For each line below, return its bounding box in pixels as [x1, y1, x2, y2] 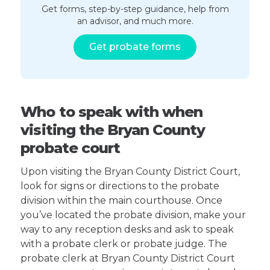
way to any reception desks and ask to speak [20, 224, 234, 235]
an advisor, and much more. [77, 16, 193, 27]
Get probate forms [89, 41, 181, 52]
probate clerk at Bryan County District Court [20, 253, 236, 264]
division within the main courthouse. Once [20, 195, 223, 206]
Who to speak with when [20, 103, 203, 121]
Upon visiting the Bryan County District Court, [20, 166, 240, 177]
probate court [20, 139, 120, 157]
